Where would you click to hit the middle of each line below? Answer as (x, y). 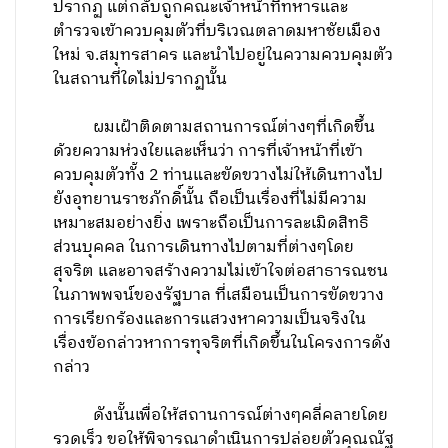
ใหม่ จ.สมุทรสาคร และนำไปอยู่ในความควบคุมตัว (223, 55)
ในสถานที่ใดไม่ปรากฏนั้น (140, 79)
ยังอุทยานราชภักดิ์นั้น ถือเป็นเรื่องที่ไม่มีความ (210, 199)
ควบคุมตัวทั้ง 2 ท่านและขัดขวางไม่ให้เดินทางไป (218, 175)
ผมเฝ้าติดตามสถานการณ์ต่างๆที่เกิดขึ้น (214, 127)
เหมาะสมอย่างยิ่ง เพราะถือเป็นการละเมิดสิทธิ (211, 223)
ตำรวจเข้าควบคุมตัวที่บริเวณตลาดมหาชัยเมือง (217, 31)
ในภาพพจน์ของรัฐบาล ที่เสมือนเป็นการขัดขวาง (219, 295)
